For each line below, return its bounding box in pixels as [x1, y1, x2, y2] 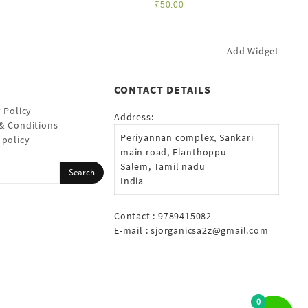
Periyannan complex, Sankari [120, 131, 254, 144]
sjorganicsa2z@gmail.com [151, 223, 269, 236]
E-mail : [114, 223, 151, 236]
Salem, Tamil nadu [120, 159, 206, 173]
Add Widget [227, 44, 279, 57]
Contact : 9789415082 [114, 209, 212, 222]
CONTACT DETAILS [114, 82, 211, 96]
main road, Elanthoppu [120, 145, 227, 158]
